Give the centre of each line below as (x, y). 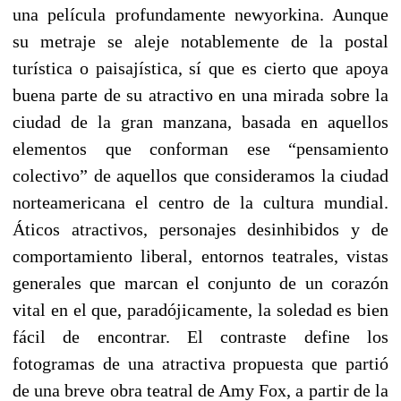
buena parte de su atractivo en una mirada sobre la (200, 94)
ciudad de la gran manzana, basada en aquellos (200, 121)
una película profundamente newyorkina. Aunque (200, 14)
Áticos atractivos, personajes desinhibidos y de (200, 229)
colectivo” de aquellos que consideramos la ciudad (200, 175)
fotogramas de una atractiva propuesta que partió (200, 363)
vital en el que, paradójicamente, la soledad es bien (200, 309)
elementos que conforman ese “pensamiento (200, 148)
